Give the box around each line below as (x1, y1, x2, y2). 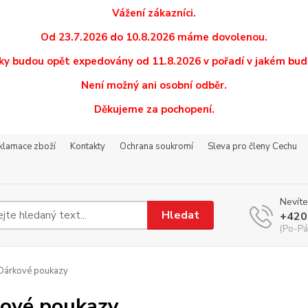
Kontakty (70, 140, 105, 153)
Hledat (162, 207, 200, 223)
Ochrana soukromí (120, 140, 193, 153)
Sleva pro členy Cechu (208, 140, 297, 153)
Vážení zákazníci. (112, 6, 196, 20)
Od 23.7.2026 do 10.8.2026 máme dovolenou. (41, 30, 267, 44)
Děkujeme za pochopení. (93, 102, 214, 116)
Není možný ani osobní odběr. (81, 78, 227, 92)
